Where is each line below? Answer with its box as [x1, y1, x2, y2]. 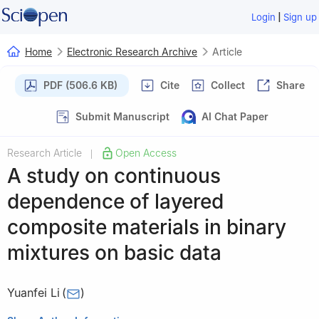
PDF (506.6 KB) [43, 78, 117, 91]
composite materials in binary [7, 214, 286, 239]
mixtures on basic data [7, 240, 221, 265]
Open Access [115, 146, 177, 159]
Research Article [7, 146, 82, 159]
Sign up [283, 11, 318, 23]
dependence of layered [7, 189, 224, 214]
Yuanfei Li [7, 286, 60, 300]
